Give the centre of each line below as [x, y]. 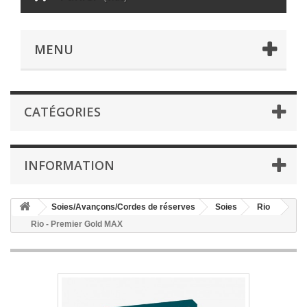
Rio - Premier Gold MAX [77, 224]
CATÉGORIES [62, 112]
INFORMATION [69, 165]
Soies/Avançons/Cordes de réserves [123, 207]
